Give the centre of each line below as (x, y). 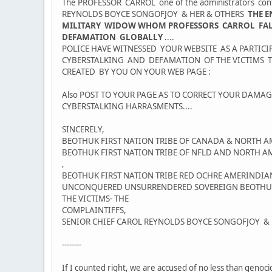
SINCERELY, (84, 130)
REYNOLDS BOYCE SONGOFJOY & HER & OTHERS (155, 14)
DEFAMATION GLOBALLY (113, 37)
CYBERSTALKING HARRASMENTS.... (127, 107)
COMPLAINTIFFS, (94, 210)
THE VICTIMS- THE (95, 199)
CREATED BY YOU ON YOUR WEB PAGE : (136, 72)
